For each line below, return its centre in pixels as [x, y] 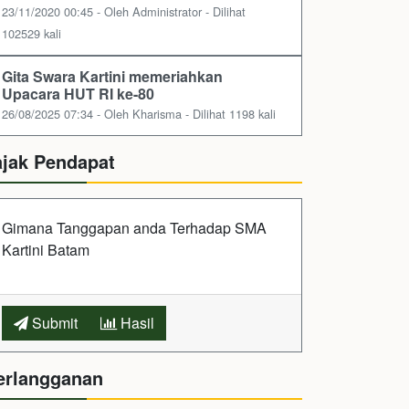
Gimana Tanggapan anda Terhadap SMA [134, 228]
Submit [53, 323]
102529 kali [31, 34]
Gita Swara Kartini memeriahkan [112, 77]
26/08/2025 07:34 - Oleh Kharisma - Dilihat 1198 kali [139, 114]
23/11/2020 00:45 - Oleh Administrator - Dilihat [124, 12]
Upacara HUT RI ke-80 [78, 94]
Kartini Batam [46, 250]
